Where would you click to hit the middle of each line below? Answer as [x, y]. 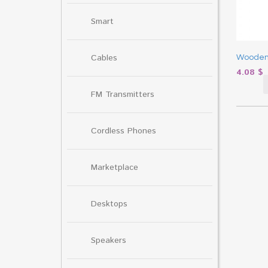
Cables [104, 58]
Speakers [109, 240]
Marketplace [115, 167]
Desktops [109, 204]
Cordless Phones [124, 131]
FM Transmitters [123, 94]
